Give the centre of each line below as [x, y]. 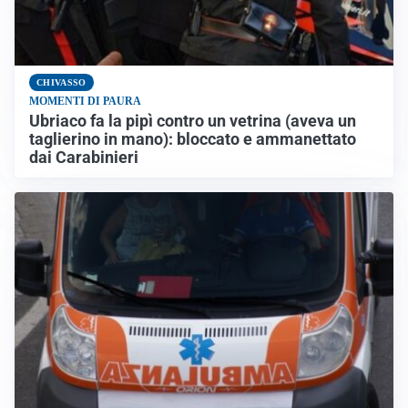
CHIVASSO [61, 82]
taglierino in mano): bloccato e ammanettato [193, 139]
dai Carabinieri [84, 157]
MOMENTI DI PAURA [85, 101]
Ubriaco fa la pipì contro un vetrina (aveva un [193, 121]
